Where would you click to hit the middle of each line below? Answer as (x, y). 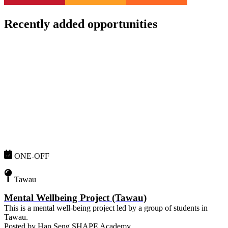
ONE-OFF (32, 156)
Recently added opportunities (81, 24)
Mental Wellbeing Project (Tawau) (75, 197)
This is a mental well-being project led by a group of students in (106, 208)
